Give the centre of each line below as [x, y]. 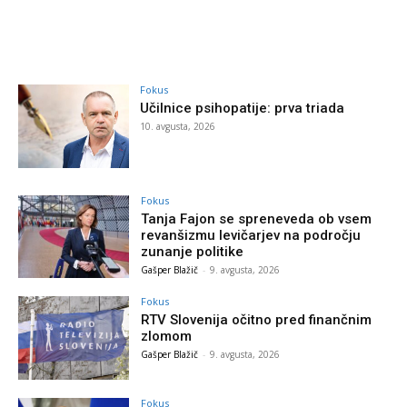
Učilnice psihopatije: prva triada [243, 108]
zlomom [167, 337]
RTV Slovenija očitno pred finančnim [257, 320]
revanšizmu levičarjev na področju [251, 235]
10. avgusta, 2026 [178, 126]
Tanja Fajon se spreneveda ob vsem [257, 218]
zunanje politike [193, 251]
